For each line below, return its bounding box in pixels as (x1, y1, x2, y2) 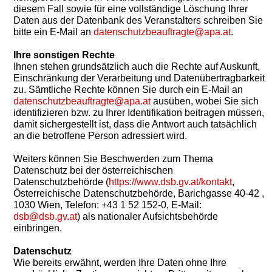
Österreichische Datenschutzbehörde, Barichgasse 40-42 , (13, 188, 264, 199)
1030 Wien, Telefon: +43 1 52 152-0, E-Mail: (13, 200, 202, 211)
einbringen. (13, 223, 62, 234)
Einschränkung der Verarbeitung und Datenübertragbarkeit (13, 73, 265, 84)
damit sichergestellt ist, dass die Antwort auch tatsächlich (13, 119, 257, 130)
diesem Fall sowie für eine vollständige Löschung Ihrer (13, 4, 248, 15)
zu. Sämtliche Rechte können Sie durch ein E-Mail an (13, 84, 243, 95)
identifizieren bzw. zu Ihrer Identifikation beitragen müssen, (13, 107, 264, 118)
